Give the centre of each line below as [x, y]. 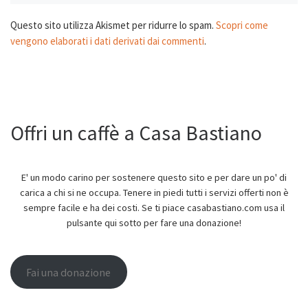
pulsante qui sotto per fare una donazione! [154, 223]
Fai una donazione [69, 272]
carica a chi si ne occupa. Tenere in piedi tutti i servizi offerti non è [154, 193]
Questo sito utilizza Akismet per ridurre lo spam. [113, 25]
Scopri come [242, 25]
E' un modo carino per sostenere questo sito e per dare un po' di [154, 178]
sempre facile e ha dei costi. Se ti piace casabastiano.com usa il [154, 208]
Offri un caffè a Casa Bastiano [136, 133]
